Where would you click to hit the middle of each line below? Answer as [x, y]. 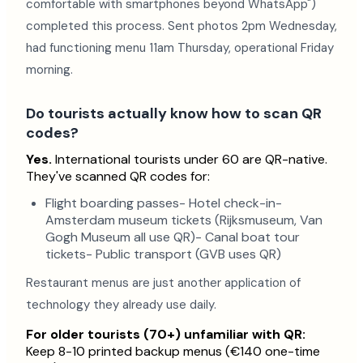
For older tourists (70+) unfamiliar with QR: [166, 334]
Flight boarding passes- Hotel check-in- [164, 203]
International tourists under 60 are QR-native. [190, 159]
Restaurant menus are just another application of [163, 283]
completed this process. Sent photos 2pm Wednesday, [181, 26]
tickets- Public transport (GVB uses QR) [163, 254]
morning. [49, 70]
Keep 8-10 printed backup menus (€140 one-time [173, 351]
